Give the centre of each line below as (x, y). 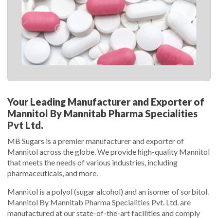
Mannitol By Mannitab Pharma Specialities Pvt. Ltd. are (99, 202)
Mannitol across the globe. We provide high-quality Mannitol (109, 152)
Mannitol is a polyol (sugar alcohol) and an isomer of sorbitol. (108, 192)
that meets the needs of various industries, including (92, 163)
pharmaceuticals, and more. (53, 173)
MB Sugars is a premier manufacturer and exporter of (96, 141)
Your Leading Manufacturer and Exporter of (106, 102)
